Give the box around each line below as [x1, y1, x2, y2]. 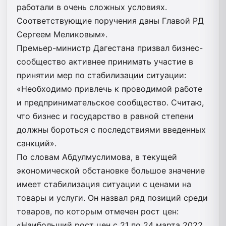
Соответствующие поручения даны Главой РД [17, 15, 204, 26]
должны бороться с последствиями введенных [17, 124, 206, 135]
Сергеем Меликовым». [17, 29, 107, 39]
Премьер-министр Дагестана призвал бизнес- [17, 42, 203, 53]
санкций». [17, 138, 56, 148]
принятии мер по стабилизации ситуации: [17, 70, 186, 80]
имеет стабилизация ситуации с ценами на [17, 179, 191, 189]
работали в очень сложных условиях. [17, 2, 167, 12]
